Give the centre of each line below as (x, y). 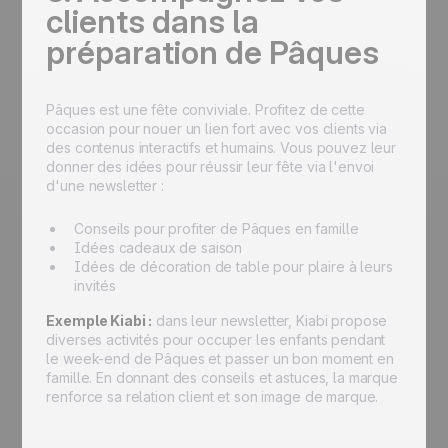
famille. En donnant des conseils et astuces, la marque (222, 377)
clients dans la (153, 21)
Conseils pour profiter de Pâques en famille (216, 228)
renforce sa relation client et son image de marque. (212, 396)
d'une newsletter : (105, 185)
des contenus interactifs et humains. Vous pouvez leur (221, 147)
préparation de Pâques (213, 52)
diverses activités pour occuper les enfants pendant (216, 339)
